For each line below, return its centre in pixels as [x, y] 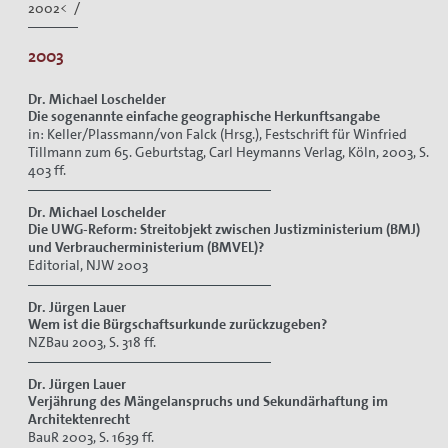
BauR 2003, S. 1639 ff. [91, 436]
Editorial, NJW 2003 [88, 264]
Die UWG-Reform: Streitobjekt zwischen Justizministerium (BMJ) [224, 228]
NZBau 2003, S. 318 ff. [92, 341]
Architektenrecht [79, 418]
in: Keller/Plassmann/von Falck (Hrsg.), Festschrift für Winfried [217, 133]
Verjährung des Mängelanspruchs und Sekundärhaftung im [208, 400]
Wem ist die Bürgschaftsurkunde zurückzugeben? [177, 323]
